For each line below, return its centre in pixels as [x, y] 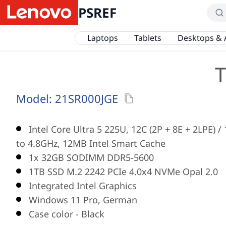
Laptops [102, 38]
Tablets [148, 38]
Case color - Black [67, 214]
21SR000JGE [87, 98]
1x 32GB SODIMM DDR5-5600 [91, 157]
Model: [36, 98]
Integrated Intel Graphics [83, 186]
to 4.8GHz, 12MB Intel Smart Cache [91, 143]
